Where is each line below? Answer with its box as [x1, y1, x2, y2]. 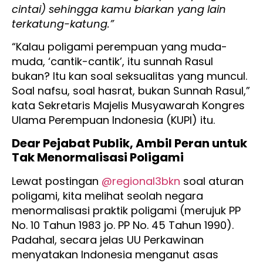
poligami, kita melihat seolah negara [12, 188, 203, 203]
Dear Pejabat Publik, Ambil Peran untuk [12, 134, 247, 151]
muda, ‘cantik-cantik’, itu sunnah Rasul [12, 54, 213, 69]
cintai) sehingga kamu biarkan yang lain [12, 2, 226, 16]
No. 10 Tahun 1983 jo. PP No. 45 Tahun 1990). [12, 217, 234, 232]
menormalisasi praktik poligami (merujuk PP [12, 203, 241, 218]
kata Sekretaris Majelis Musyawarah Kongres [12, 98, 245, 113]
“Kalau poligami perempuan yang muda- [12, 39, 227, 55]
